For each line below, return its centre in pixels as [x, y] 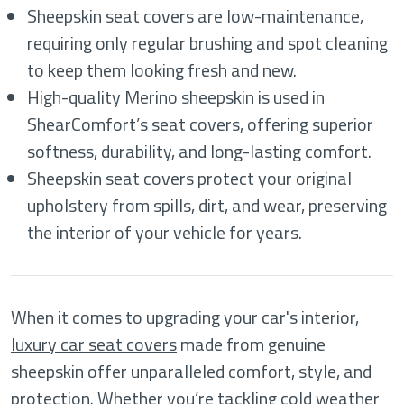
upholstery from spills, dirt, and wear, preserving [207, 205]
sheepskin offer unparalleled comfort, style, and [191, 371]
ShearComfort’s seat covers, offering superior [201, 124]
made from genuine [251, 344]
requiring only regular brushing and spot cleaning [208, 43]
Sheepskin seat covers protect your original [190, 178]
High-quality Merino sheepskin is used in [176, 97]
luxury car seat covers [94, 344]
